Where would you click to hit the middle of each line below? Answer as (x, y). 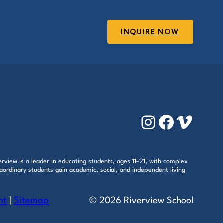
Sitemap (32, 200)
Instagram (176, 121)
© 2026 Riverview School (141, 200)
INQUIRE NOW (150, 32)
